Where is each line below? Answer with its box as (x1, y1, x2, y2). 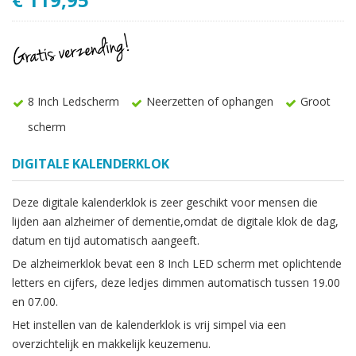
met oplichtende (258, 255, 342, 271)
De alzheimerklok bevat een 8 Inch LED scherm (12, 255, 258, 271)
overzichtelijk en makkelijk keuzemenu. (12, 335, 211, 351)
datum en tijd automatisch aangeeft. (12, 232, 199, 248)
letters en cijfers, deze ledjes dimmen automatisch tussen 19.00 (12, 274, 340, 290)
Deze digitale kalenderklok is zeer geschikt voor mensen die (12, 194, 318, 210)
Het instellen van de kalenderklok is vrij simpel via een (12, 316, 286, 332)
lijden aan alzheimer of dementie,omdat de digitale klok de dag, (12, 213, 339, 229)
